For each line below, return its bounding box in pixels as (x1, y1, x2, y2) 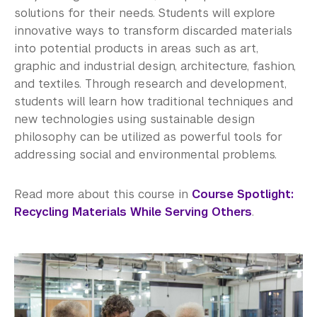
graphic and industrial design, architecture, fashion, (14, 59, 296, 74)
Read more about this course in (14, 187, 192, 202)
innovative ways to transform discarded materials (14, 23, 292, 39)
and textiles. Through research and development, (14, 76, 287, 92)
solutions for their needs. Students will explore (14, 6, 275, 21)
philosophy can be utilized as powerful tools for (14, 129, 282, 145)
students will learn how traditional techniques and (14, 94, 293, 110)
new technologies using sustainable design (14, 112, 255, 127)
